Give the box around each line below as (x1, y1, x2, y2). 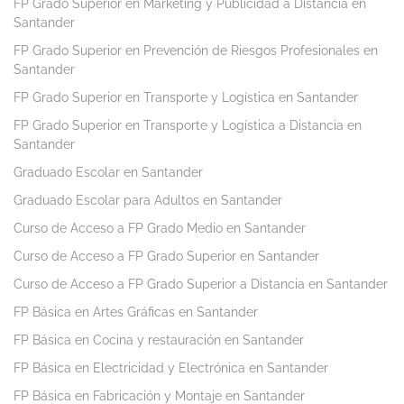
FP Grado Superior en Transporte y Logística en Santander (14, 90, 358, 106)
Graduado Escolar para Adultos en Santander (14, 193, 282, 208)
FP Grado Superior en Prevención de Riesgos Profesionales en (14, 43, 378, 59)
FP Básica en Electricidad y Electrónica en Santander (14, 361, 328, 376)
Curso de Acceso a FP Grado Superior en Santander (14, 249, 319, 264)
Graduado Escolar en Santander (14, 165, 203, 180)
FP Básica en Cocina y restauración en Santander (14, 333, 304, 348)
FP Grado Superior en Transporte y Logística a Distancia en (14, 118, 362, 133)
